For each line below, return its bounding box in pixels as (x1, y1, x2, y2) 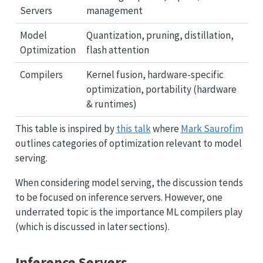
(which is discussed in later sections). (15, 220, 170, 233)
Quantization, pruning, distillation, (86, 28, 234, 42)
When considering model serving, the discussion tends (15, 176, 243, 189)
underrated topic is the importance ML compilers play (15, 205, 242, 218)
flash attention (86, 43, 149, 56)
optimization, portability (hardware (86, 82, 237, 96)
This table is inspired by (15, 122, 116, 135)
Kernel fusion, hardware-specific (86, 68, 224, 81)
